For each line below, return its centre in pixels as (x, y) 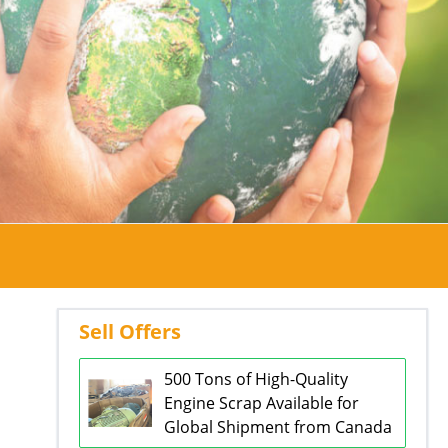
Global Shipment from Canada (277, 427)
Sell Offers (129, 331)
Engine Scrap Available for (261, 403)
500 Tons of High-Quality (255, 379)
